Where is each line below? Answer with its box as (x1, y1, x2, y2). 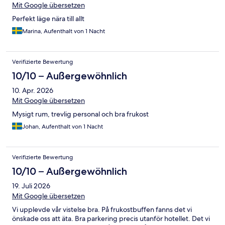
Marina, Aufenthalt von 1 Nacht (22, 27, 105, 36)
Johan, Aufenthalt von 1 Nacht (22, 123, 103, 131)
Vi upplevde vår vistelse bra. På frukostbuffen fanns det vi (12, 205, 192, 214)
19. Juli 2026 (12, 181, 50, 191)
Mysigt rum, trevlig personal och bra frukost (12, 109, 149, 119)
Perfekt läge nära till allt (12, 14, 84, 24)
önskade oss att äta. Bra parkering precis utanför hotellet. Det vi (12, 214, 210, 223)
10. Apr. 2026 (12, 86, 53, 95)
